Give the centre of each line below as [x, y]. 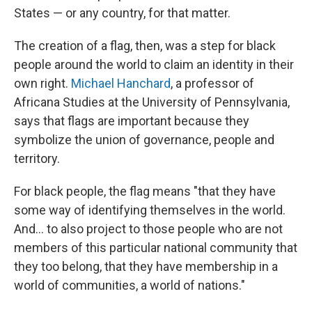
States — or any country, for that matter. [122, 13]
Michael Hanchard [121, 84]
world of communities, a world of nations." [130, 286]
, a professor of [212, 84]
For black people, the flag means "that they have [145, 192]
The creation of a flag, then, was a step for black [145, 46]
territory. [37, 159]
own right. [42, 84]
